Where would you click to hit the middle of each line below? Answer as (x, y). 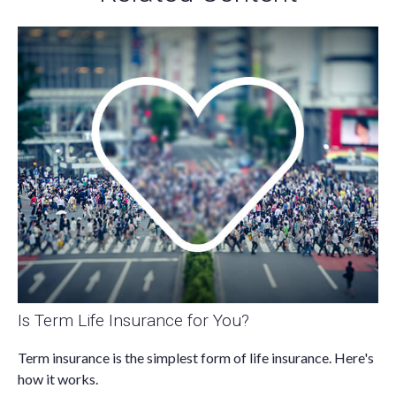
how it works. (58, 379)
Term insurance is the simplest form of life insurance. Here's (196, 358)
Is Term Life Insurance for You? (133, 321)
